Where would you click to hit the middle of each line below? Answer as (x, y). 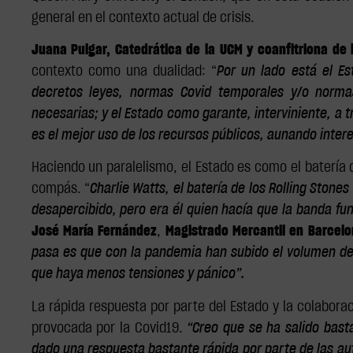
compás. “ (60, 190)
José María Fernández (94, 232)
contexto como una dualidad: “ (124, 71)
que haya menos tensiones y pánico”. (138, 275)
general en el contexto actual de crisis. (143, 18)
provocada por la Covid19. (109, 328)
